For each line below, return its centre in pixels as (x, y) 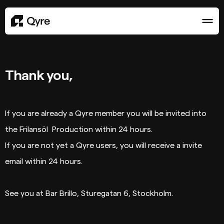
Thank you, (39, 75)
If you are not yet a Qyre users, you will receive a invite (103, 145)
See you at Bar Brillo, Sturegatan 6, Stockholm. (89, 193)
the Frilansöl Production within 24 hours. (79, 129)
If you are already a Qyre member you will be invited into (106, 113)
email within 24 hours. (44, 161)
